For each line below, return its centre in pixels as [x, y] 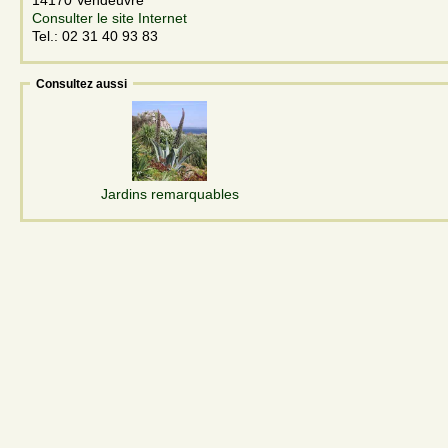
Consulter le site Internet [109, 17]
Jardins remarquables [169, 193]
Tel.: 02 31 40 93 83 [95, 35]
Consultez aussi [81, 83]
